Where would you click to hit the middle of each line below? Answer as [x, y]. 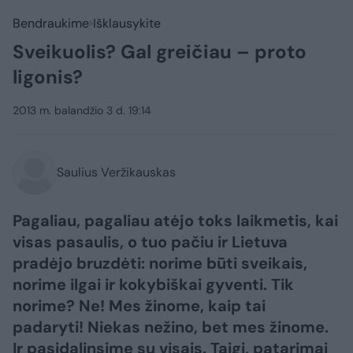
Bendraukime [51, 23]
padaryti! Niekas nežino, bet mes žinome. [171, 327]
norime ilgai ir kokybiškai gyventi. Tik [153, 284]
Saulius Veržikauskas [116, 172]
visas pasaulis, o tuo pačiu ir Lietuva [150, 242]
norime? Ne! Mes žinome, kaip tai [139, 306]
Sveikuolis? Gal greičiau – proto [160, 52]
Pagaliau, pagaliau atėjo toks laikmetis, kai [175, 221]
